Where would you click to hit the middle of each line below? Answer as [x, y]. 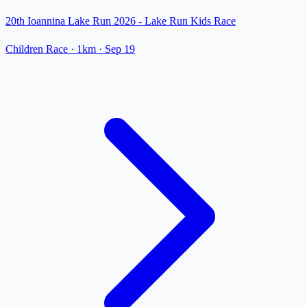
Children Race [37, 49]
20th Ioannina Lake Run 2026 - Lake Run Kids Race [121, 21]
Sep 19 [120, 49]
